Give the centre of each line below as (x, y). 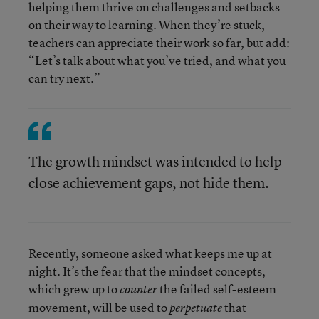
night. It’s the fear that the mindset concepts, (147, 271)
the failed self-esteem (217, 289)
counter (138, 289)
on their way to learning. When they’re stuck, (147, 25)
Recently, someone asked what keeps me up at (150, 253)
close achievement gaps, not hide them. (149, 183)
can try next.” (64, 78)
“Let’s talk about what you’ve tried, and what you (157, 61)
